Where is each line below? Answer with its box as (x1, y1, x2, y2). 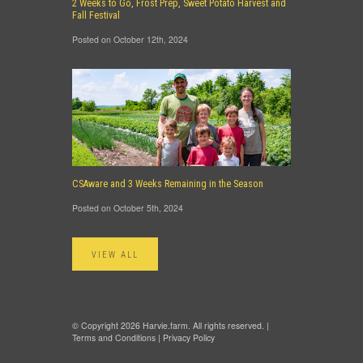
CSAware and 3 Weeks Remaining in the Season (72, 178, 263, 190)
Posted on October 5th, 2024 (72, 202, 183, 214)
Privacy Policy (163, 331, 215, 344)
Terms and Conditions (72, 331, 156, 344)
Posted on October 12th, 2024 (72, 33, 188, 45)
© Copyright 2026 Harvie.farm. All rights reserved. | (72, 319, 269, 331)
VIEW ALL (92, 250, 139, 260)
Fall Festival (72, 10, 120, 21)
